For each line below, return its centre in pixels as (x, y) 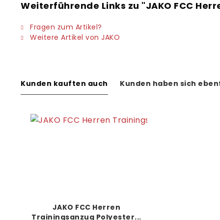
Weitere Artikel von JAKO (74, 37)
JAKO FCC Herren (86, 207)
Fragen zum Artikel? (65, 27)
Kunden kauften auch (64, 83)
